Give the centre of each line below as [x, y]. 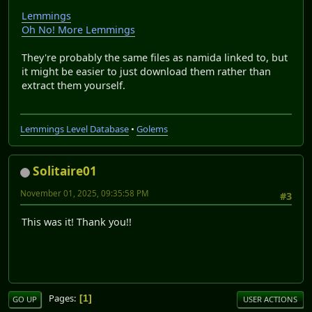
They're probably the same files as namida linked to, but [155, 57]
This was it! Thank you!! [77, 221]
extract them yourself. [73, 85]
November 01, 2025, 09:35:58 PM [85, 194]
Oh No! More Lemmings [78, 29]
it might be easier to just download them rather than [146, 71]
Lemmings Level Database [75, 129]
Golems [152, 129]
